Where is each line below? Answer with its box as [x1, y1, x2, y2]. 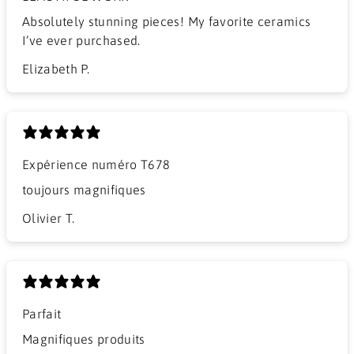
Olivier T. [22, 210, 75, 225]
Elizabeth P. [22, 61, 90, 76]
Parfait [22, 306, 62, 321]
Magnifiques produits [22, 331, 145, 346]
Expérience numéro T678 [22, 156, 171, 171]
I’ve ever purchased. [22, 32, 141, 47]
